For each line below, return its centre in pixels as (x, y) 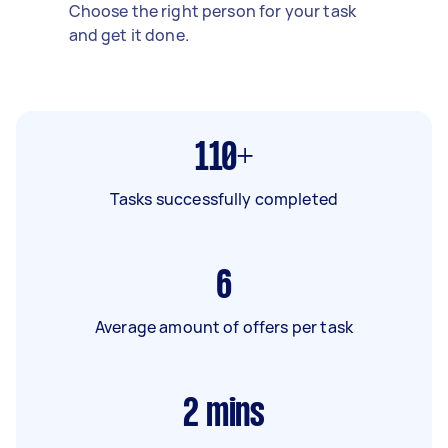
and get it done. (128, 34)
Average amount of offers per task (224, 326)
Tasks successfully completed (224, 198)
